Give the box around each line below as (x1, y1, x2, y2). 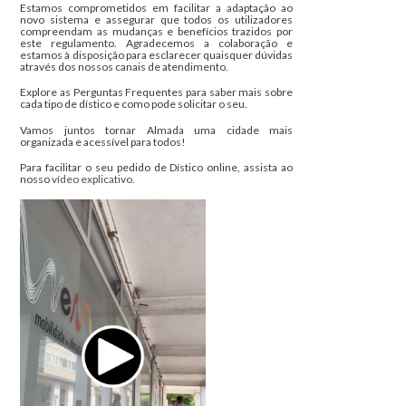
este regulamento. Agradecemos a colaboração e (20, 35, 293, 50)
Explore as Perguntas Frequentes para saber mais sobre (20, 85, 293, 100)
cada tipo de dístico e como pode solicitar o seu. (20, 97, 248, 111)
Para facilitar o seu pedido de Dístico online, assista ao (20, 160, 293, 175)
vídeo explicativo (52, 172, 133, 187)
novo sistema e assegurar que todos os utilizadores (20, 12, 293, 26)
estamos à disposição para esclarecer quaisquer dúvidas (20, 47, 293, 62)
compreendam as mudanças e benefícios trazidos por (20, 24, 293, 38)
